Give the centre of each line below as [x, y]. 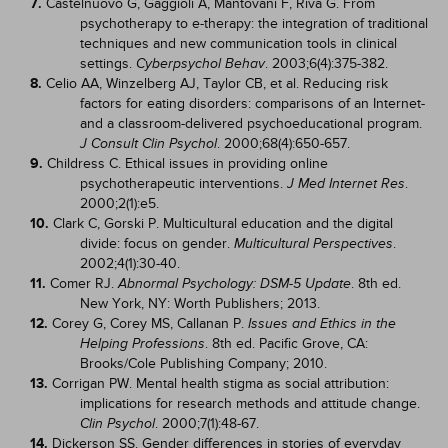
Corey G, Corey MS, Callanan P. [150, 323]
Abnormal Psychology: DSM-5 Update [234, 283]
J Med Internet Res [346, 183]
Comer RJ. [84, 283]
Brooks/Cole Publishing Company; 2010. [203, 363]
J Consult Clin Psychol [148, 143]
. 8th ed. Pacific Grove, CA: [286, 343]
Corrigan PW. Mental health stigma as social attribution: [220, 383]
